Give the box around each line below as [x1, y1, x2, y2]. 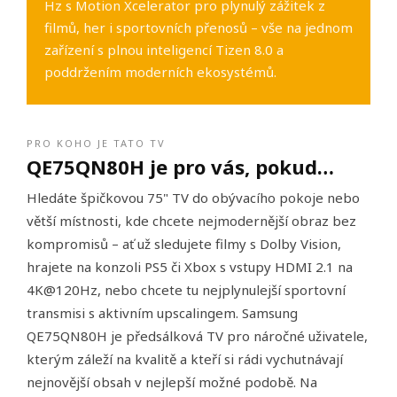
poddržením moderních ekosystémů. [44, 63, 276, 82]
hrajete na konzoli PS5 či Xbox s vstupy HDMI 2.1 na [27, 258, 353, 276]
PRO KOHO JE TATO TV [27, 136, 166, 151]
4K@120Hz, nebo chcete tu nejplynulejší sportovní [27, 281, 346, 300]
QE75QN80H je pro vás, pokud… [27, 153, 334, 181]
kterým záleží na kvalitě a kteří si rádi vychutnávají [27, 350, 343, 369]
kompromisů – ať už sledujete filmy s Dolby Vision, [27, 235, 341, 253]
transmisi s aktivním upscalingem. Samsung [27, 304, 298, 323]
